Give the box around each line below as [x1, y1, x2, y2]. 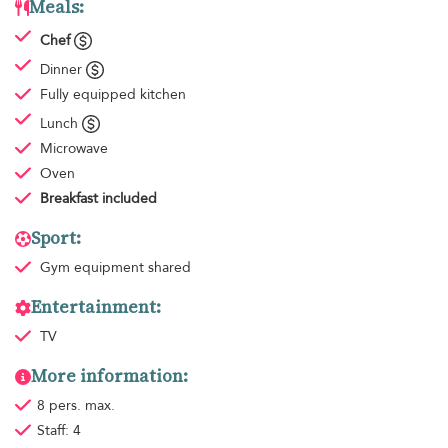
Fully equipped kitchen [39, 85, 186, 105]
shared [147, 258, 191, 278]
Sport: [31, 226, 81, 251]
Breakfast [39, 189, 98, 209]
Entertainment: [31, 295, 161, 320]
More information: [31, 364, 188, 389]
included [101, 189, 157, 209]
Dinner [39, 60, 86, 80]
